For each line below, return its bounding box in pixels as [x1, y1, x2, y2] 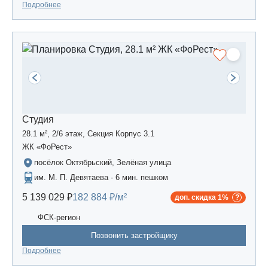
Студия [22, 114, 54, 125]
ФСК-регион [38, 212, 80, 222]
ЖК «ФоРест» [22, 142, 72, 152]
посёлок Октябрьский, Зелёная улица [34, 158, 171, 167]
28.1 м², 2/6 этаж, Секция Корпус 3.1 [22, 129, 154, 139]
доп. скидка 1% [175, 193, 229, 202]
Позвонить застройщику [90, 231, 178, 240]
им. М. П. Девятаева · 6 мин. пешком [34, 173, 168, 182]
